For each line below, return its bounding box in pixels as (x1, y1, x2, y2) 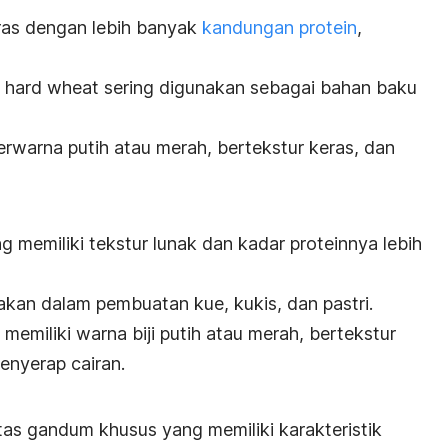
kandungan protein (202, 16, 357, 38)
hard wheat (5, 76, 99, 98)
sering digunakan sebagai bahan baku (99, 76, 417, 98)
